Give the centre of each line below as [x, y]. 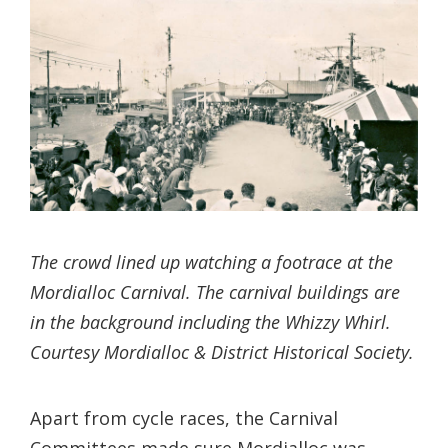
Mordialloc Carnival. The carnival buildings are [215, 292]
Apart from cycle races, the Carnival [184, 418]
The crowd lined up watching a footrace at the [211, 262]
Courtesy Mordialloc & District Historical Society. [222, 352]
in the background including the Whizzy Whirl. [210, 322]
